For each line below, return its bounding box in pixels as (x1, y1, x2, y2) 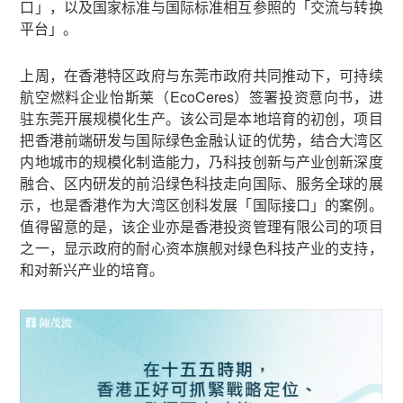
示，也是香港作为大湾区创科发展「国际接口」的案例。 (20, 194, 383, 215)
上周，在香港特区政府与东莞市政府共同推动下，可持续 (20, 65, 383, 85)
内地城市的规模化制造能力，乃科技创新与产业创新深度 (20, 151, 383, 172)
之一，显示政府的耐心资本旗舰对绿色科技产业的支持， (20, 237, 383, 258)
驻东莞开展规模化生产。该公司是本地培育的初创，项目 (20, 108, 383, 129)
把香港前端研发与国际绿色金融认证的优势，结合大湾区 (20, 130, 383, 150)
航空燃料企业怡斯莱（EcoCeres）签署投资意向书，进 (20, 86, 383, 107)
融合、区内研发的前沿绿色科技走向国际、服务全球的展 (20, 173, 383, 193)
